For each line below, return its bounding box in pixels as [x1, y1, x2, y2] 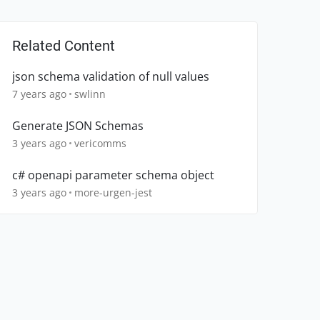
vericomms [74, 136, 126, 151]
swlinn [74, 87, 106, 101]
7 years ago [12, 87, 66, 101]
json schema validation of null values [12, 69, 209, 85]
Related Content [12, 37, 115, 55]
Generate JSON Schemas [12, 118, 144, 134]
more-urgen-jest [74, 186, 152, 200]
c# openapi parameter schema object [12, 167, 214, 184]
